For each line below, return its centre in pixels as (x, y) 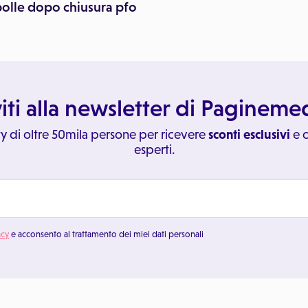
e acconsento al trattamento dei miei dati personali (106, 234)
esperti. (154, 150)
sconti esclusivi (249, 134)
